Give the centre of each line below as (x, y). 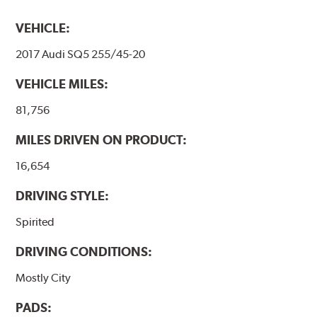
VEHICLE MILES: (62, 83)
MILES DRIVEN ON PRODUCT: (102, 140)
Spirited (35, 222)
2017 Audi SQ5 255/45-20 (81, 54)
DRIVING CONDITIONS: (84, 252)
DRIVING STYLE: (63, 196)
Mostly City (44, 278)
